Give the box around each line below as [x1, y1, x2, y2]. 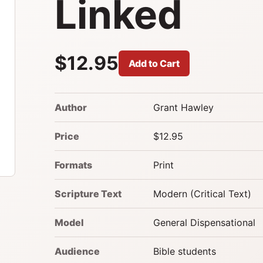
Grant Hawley [153, 101, 214, 113]
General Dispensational [153, 216, 255, 228]
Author [54, 101, 87, 113]
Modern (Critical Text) [153, 187, 251, 200]
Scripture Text [54, 187, 122, 200]
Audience [54, 245, 100, 257]
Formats [54, 159, 92, 171]
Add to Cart [128, 57, 180, 69]
